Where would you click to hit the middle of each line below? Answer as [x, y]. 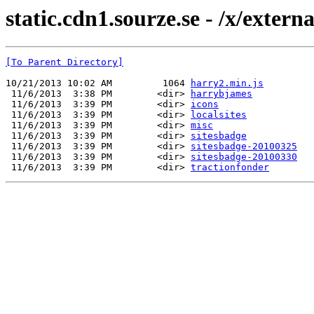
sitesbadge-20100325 [244, 146]
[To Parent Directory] [64, 62]
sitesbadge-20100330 [244, 157]
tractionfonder [230, 168]
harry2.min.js [227, 83]
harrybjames [221, 94]
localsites [219, 115]
